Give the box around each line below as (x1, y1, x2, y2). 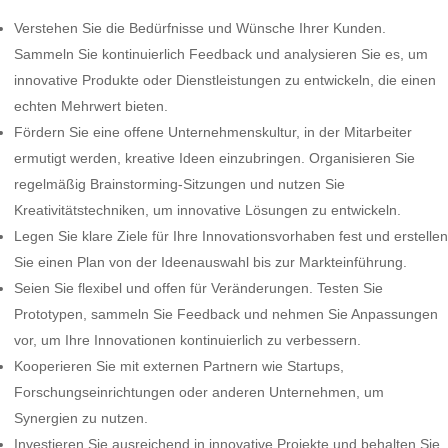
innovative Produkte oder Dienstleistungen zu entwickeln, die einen (14, 72, 436, 88)
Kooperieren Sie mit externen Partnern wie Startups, (14, 358, 344, 374)
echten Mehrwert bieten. (14, 98, 168, 114)
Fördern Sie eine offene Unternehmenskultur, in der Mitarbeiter (14, 124, 412, 140)
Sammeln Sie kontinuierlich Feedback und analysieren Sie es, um (14, 46, 428, 62)
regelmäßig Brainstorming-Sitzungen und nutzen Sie (14, 176, 345, 192)
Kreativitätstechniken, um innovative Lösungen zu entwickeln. (14, 202, 401, 218)
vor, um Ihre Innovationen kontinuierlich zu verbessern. (14, 332, 361, 348)
